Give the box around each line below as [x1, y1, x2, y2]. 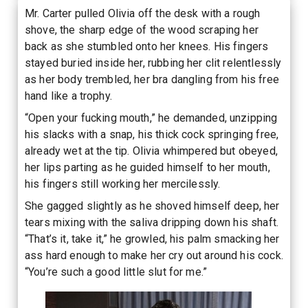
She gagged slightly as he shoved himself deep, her [25, 199, 280, 212]
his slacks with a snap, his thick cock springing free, [25, 127, 279, 141]
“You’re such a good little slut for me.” [25, 265, 208, 278]
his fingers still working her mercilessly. [25, 177, 221, 190]
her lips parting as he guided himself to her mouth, [25, 160, 270, 174]
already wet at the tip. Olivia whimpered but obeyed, [25, 144, 278, 157]
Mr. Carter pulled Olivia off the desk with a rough [25, 6, 261, 20]
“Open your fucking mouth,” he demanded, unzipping [25, 111, 278, 124]
